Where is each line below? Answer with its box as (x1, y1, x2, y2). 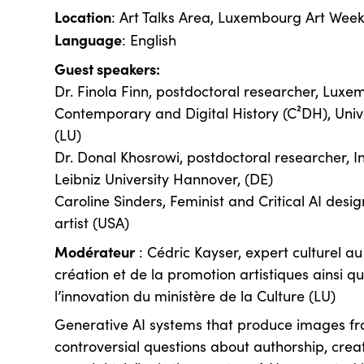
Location (54, 6, 112, 27)
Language (54, 29, 123, 50)
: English (122, 30, 177, 50)
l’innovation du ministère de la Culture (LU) (54, 286, 336, 305)
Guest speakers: (54, 58, 161, 79)
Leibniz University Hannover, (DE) (54, 169, 274, 188)
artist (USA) (54, 213, 130, 232)
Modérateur (54, 241, 136, 262)
